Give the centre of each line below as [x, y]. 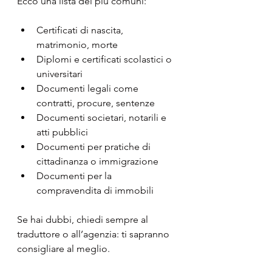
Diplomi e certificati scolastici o [105, 59]
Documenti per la [75, 176]
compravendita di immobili [95, 191]
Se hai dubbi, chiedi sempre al [84, 220]
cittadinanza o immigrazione [97, 161]
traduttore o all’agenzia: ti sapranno [94, 234]
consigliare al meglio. [63, 249]
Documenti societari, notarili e [103, 118]
